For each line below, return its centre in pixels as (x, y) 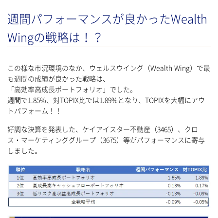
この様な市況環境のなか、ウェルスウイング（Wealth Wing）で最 (109, 68)
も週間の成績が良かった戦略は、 (58, 79)
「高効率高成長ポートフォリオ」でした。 (72, 90)
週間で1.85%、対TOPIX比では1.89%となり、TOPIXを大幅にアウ (106, 100)
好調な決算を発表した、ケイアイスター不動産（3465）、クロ (103, 130)
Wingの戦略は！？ (55, 38)
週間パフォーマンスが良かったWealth (107, 19)
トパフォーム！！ (35, 111)
